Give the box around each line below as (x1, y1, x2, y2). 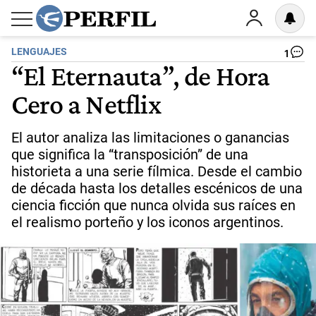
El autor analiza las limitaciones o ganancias (11, 129, 289, 146)
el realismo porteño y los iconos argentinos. (11, 214, 284, 231)
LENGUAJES (11, 46, 67, 58)
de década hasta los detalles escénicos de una (11, 180, 303, 197)
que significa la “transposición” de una (11, 146, 248, 163)
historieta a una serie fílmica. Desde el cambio (11, 163, 302, 180)
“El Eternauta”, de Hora (11, 59, 270, 92)
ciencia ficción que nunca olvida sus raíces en (11, 197, 296, 214)
